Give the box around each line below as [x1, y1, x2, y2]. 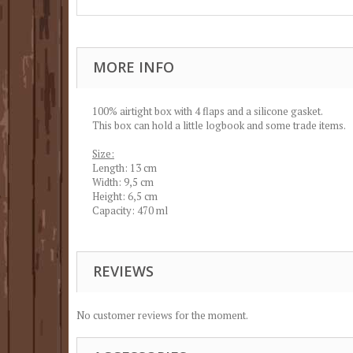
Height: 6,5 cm [92, 188, 158, 203]
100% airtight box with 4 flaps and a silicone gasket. [92, 103, 323, 118]
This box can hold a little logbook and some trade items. [92, 117, 346, 132]
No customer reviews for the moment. [76, 307, 248, 322]
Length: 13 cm [92, 160, 157, 175]
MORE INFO [93, 57, 174, 76]
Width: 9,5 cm [92, 174, 154, 189]
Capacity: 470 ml [92, 203, 168, 217]
